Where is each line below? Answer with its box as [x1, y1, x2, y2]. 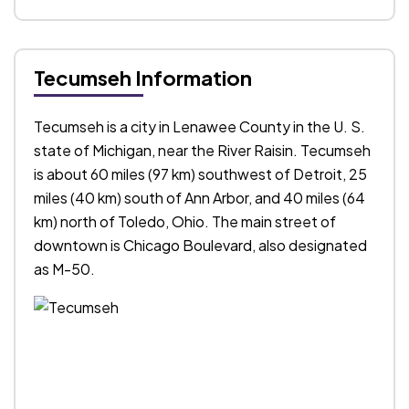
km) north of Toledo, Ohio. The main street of [34, 211, 336, 231]
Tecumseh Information [34, 64, 252, 90]
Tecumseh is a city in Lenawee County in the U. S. [34, 116, 365, 136]
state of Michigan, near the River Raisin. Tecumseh [34, 140, 371, 160]
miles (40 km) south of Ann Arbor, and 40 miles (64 [34, 187, 365, 207]
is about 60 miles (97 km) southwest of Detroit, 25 [34, 163, 367, 184]
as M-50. [34, 258, 95, 278]
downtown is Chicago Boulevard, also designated [34, 235, 367, 255]
